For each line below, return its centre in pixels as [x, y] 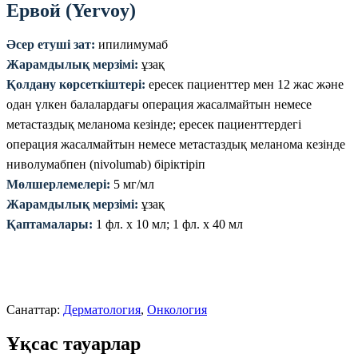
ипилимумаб [131, 44]
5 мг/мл [132, 184]
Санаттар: [35, 310]
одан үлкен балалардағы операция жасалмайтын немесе [159, 104]
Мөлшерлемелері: [58, 184]
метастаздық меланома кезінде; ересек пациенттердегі [154, 124]
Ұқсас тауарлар [74, 343]
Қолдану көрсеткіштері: [76, 84]
